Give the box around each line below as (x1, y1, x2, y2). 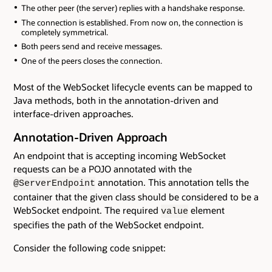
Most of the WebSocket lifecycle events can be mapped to (13, 80, 253, 93)
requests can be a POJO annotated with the (13, 162, 192, 175)
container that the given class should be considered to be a (13, 190, 259, 203)
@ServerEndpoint (13, 178, 95, 188)
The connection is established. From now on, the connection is (21, 17, 243, 27)
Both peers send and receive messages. (21, 41, 162, 52)
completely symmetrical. (21, 27, 108, 37)
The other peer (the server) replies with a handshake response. (21, 2, 245, 13)
